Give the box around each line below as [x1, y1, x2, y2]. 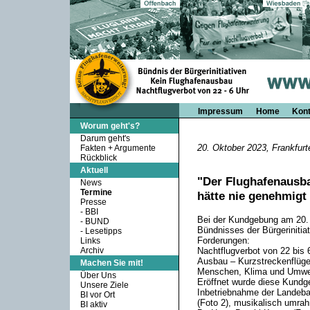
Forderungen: [197, 235, 250, 246]
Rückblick [80, 153, 117, 163]
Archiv [80, 246, 104, 255]
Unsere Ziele [80, 280, 129, 290]
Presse [80, 197, 107, 207]
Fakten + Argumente [80, 143, 156, 153]
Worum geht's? [80, 121, 140, 131]
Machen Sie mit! [80, 258, 143, 268]
